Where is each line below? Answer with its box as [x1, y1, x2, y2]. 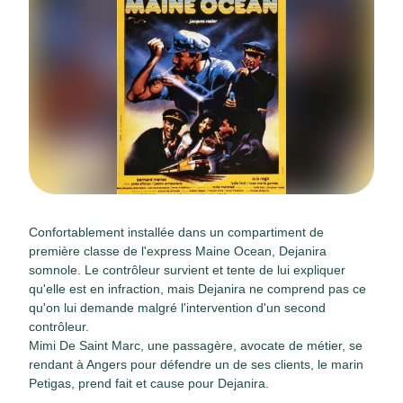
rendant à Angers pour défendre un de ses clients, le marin [29, 357, 363, 372]
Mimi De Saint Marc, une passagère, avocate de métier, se [29, 338, 363, 353]
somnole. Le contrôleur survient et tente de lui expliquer [29, 263, 345, 277]
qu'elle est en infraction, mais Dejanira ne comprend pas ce [29, 282, 366, 296]
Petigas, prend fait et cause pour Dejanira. [29, 376, 269, 390]
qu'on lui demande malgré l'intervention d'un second [29, 300, 326, 315]
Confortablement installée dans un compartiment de [29, 225, 324, 239]
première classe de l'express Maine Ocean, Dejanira [29, 244, 327, 258]
